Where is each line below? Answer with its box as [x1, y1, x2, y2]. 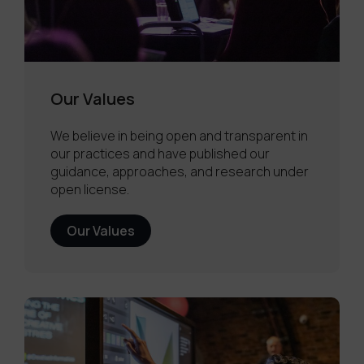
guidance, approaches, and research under [50, 162, 309, 181]
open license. [50, 180, 129, 199]
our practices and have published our [50, 145, 270, 163]
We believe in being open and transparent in [50, 127, 308, 145]
